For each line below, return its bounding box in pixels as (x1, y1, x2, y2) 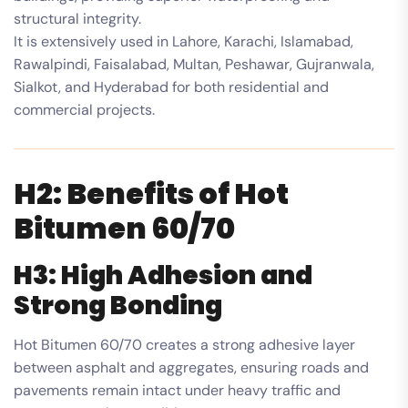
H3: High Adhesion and (14, 257, 312, 293)
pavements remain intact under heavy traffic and (14, 380, 341, 400)
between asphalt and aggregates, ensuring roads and (14, 357, 369, 377)
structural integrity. (14, 8, 141, 28)
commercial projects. (14, 99, 155, 119)
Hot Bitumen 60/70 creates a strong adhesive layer (14, 334, 355, 354)
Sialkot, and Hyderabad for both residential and (14, 76, 329, 97)
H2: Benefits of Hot (14, 172, 289, 214)
